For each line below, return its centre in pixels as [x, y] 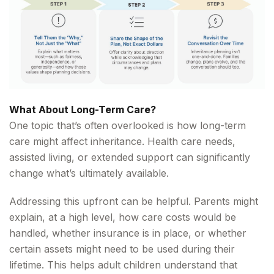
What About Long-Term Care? [83, 109]
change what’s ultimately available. [89, 173]
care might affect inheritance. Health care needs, [122, 141]
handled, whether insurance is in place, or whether [128, 233]
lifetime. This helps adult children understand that [123, 265]
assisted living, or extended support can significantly [130, 157]
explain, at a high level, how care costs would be [123, 217]
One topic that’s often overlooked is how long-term [128, 125]
